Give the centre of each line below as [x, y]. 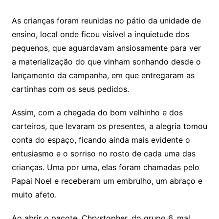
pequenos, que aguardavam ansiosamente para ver [106, 48]
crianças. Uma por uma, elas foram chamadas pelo [105, 167]
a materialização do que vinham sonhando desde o [106, 61]
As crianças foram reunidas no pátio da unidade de [106, 20]
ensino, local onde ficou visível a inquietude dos [100, 34]
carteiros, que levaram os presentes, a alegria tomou [109, 126]
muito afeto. [34, 194]
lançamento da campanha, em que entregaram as [103, 75]
